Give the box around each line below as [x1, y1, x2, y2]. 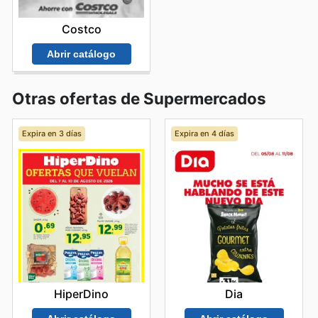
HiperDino [54, 287, 109, 302]
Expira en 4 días [174, 128, 234, 139]
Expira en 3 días [21, 128, 82, 139]
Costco [61, 22, 102, 37]
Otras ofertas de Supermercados [12, 89, 266, 109]
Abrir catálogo [47, 48, 116, 60]
